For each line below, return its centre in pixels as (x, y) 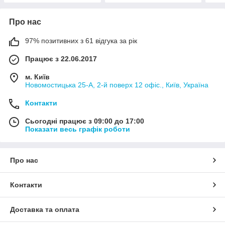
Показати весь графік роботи (78, 129)
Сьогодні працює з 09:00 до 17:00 (85, 121)
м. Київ (37, 77)
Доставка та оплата (45, 209)
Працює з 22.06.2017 (61, 59)
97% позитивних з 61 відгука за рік (81, 40)
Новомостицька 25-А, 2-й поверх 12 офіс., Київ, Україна (117, 85)
